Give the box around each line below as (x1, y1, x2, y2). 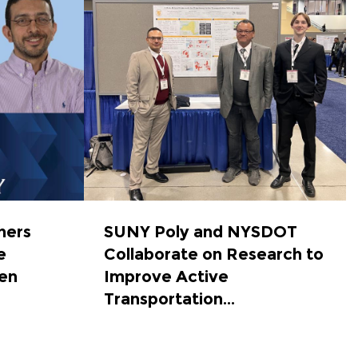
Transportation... (103, 288, 235, 308)
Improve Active (103, 266, 229, 286)
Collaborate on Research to (103, 244, 324, 264)
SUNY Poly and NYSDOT (103, 221, 297, 241)
